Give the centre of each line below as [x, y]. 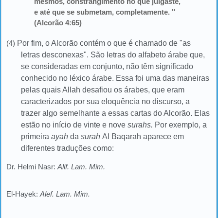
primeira [36, 136]
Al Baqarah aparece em [143, 136]
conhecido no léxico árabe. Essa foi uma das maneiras [115, 78]
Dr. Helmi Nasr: [32, 166]
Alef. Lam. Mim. [65, 194]
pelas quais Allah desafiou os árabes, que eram [103, 90]
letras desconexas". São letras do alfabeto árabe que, [113, 54]
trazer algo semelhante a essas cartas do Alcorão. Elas [116, 113]
